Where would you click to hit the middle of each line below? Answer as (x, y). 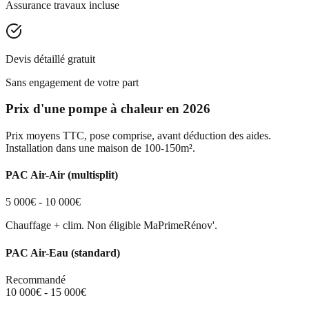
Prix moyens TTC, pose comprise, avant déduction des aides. (138, 135)
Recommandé (36, 280)
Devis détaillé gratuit (50, 59)
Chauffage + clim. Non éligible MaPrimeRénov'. (111, 226)
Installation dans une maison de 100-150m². (100, 148)
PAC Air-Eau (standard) (63, 252)
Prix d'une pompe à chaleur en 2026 (108, 109)
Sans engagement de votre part (72, 82)
